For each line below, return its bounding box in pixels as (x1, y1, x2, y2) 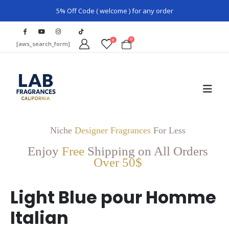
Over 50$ (93, 155, 142, 169)
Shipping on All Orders (87, 144, 208, 158)
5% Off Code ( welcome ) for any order (56, 6, 173, 15)
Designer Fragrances (74, 125, 151, 135)
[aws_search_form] (16, 40, 70, 48)
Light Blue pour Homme (10, 186, 216, 210)
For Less (150, 125, 186, 135)
